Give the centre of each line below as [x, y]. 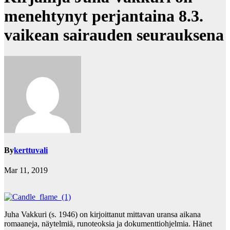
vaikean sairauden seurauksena [114, 35]
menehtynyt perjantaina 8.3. [104, 16]
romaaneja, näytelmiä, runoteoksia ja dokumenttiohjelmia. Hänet [108, 224]
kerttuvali [31, 150]
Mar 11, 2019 [26, 170]
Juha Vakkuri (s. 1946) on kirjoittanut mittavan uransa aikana [102, 215]
